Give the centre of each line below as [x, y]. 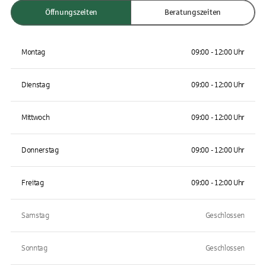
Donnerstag [40, 150]
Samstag [35, 216]
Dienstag [36, 85]
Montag [34, 52]
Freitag [33, 183]
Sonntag [34, 248]
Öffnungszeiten [71, 12]
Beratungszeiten [193, 12]
